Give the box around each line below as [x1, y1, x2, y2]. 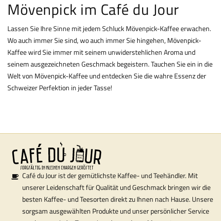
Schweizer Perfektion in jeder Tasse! [7, 82, 112, 93]
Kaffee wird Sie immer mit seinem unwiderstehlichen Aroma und [7, 47, 195, 58]
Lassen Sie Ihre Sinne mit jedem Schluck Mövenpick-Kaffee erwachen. [7, 23, 211, 34]
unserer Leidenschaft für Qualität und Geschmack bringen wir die [22, 182, 211, 193]
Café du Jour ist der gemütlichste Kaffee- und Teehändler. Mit [22, 170, 198, 181]
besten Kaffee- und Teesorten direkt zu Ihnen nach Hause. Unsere [22, 194, 213, 205]
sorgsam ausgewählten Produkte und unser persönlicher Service [22, 206, 209, 217]
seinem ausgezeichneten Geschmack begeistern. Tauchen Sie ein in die [7, 59, 213, 70]
